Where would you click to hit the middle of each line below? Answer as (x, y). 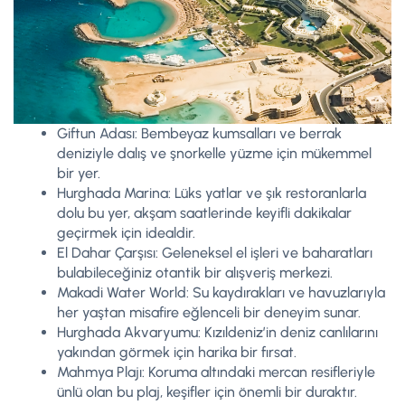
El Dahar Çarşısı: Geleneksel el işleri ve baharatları (215, 252)
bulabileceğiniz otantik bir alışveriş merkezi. (195, 272)
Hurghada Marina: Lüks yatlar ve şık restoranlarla (212, 193)
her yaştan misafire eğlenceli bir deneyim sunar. (209, 312)
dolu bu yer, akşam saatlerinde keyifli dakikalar (204, 212)
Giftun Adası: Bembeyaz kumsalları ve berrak (199, 133)
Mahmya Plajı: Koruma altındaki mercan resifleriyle (216, 372)
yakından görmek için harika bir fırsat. (177, 352)
